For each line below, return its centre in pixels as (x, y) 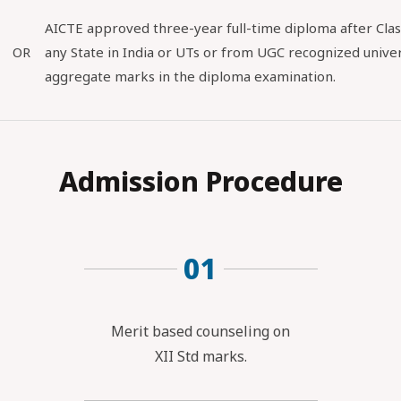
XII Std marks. (200, 356)
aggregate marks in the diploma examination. (190, 76)
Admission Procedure (200, 181)
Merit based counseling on (200, 331)
